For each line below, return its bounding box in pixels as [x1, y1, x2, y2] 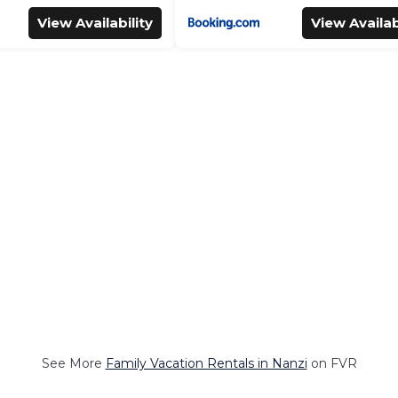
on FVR [306, 354, 357, 371]
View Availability [37, 14, 153, 31]
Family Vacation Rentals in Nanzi [105, 354, 307, 371]
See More [41, 354, 106, 371]
